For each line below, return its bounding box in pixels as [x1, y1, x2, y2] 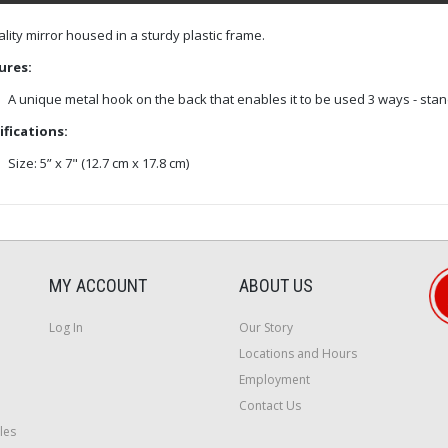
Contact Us [239, 396, 301, 414]
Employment [239, 370, 310, 388]
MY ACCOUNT [49, 274, 147, 296]
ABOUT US [239, 274, 313, 296]
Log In [49, 318, 83, 336]
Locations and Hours [239, 344, 357, 362]
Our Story [239, 318, 293, 336]
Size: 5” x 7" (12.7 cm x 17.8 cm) [7, 153, 189, 172]
